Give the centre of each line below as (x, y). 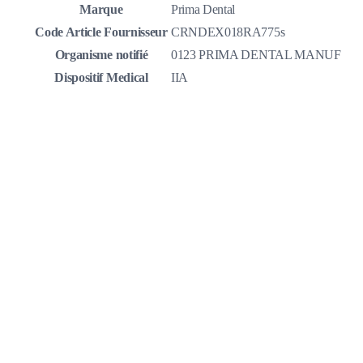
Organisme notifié (101, 55)
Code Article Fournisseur (101, 32)
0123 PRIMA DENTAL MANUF (256, 55)
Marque (101, 10)
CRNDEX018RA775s (228, 32)
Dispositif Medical (101, 78)
